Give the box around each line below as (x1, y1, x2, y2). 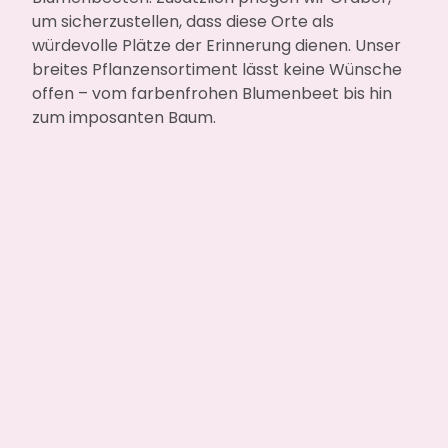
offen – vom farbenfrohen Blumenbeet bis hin (32, 82, 393, 106)
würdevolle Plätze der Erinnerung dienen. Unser (32, 34, 402, 58)
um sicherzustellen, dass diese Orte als (32, 10, 335, 34)
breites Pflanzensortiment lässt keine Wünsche (32, 58, 403, 82)
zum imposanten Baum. (32, 106, 217, 130)
